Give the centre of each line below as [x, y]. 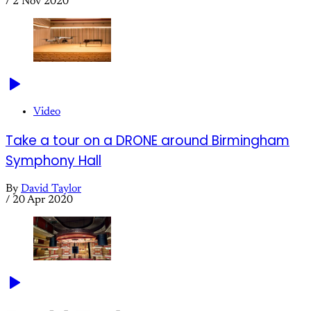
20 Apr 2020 [43, 200]
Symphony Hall [53, 160]
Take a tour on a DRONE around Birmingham [148, 140]
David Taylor [51, 189]
